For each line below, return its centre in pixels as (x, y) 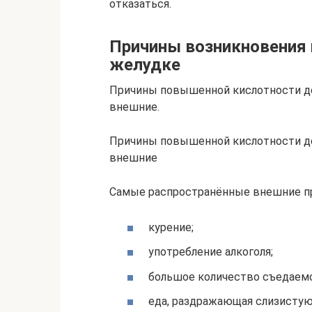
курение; (171, 228)
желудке (145, 65)
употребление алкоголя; (211, 252)
